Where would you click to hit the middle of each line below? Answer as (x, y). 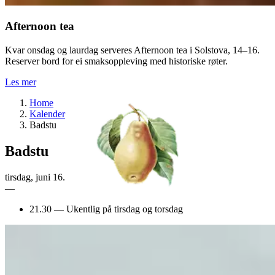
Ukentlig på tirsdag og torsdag (125, 209)
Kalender (47, 114)
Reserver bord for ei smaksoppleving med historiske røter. (116, 61)
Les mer (21, 82)
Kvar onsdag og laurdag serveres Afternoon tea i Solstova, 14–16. (132, 50)
